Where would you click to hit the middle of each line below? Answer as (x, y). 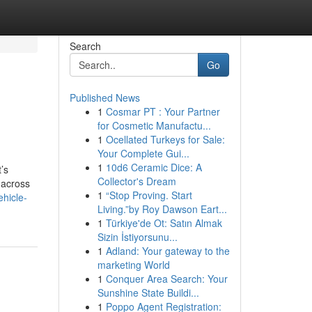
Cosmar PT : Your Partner (163, 111)
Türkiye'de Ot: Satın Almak (164, 223)
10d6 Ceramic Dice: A (154, 167)
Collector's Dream (136, 181)
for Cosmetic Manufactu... (154, 125)
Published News (104, 97)
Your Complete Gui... (143, 153)
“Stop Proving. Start (149, 195)
